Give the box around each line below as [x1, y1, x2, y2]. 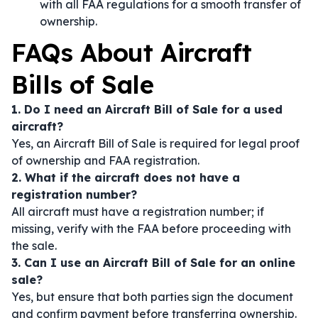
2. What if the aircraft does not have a [11, 170, 240, 185]
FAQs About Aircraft [11, 37, 252, 68]
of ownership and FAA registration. [11, 153, 199, 168]
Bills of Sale [11, 69, 154, 100]
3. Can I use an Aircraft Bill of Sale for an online [11, 256, 295, 270]
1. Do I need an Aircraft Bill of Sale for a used [11, 102, 283, 116]
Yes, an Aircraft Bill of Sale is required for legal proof [11, 136, 300, 150]
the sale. [11, 238, 57, 253]
